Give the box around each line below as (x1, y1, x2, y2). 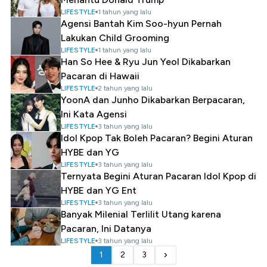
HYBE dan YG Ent (61, 185, 136, 196)
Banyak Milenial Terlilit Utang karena (61, 209, 221, 220)
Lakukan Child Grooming (61, 32, 169, 44)
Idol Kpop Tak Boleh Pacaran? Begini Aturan (61, 132, 253, 144)
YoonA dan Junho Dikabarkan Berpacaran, (61, 94, 245, 105)
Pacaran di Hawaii (61, 70, 139, 82)
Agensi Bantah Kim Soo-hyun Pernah (61, 18, 222, 29)
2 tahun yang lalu (98, 84, 153, 92)
